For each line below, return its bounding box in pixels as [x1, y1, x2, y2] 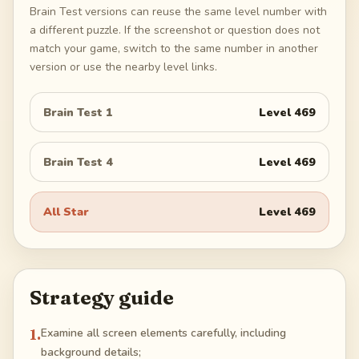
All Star [43, 204, 89, 220]
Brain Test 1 [43, 103, 113, 120]
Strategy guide [30, 285, 174, 309]
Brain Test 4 [43, 153, 113, 170]
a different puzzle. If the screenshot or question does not [30, 22, 320, 38]
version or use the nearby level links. [30, 59, 217, 75]
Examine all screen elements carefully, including [41, 325, 286, 341]
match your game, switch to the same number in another [30, 41, 318, 57]
